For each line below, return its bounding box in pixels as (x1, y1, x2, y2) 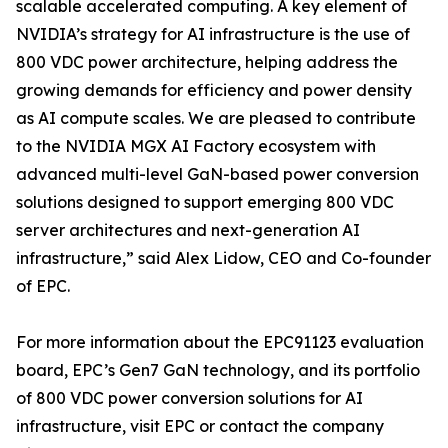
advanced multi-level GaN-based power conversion (16, 164, 419, 185)
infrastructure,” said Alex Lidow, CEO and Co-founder (16, 248, 431, 269)
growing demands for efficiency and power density (16, 80, 412, 101)
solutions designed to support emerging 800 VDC (16, 192, 394, 213)
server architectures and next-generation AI (16, 220, 360, 241)
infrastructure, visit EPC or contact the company (16, 416, 384, 437)
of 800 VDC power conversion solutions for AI (16, 388, 363, 409)
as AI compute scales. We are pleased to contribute (16, 108, 416, 129)
